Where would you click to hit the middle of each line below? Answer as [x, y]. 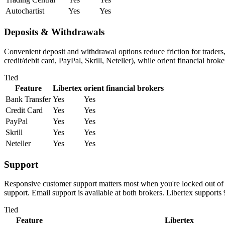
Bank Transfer [28, 99]
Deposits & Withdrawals [54, 32]
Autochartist [25, 11]
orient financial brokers [124, 88]
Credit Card [24, 110]
